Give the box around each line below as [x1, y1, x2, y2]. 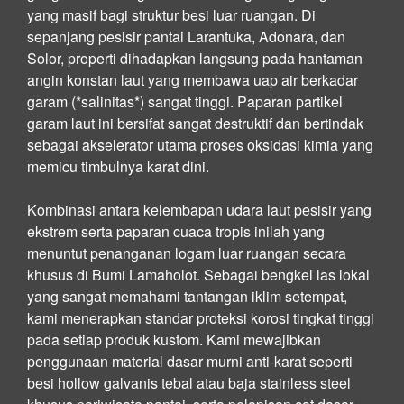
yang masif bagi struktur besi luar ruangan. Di [27, 4, 316, 25]
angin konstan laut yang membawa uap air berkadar [27, 69, 358, 90]
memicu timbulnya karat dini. [27, 155, 209, 177]
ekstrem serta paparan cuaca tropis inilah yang [27, 220, 325, 242]
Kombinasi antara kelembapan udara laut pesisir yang [27, 198, 372, 220]
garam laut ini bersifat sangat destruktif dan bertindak [27, 112, 363, 133]
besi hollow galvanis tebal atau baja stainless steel [27, 372, 351, 393]
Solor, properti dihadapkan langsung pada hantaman [27, 47, 363, 69]
